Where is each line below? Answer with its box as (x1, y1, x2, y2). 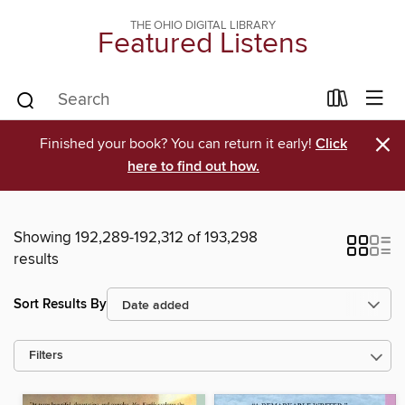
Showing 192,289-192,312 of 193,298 (14, 228, 258, 248)
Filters (29, 348, 63, 363)
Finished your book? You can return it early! (40, 135, 316, 153)
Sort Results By (14, 295, 107, 313)
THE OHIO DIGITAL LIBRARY (129, 18, 276, 33)
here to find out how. (127, 157, 259, 176)
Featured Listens (97, 26, 308, 62)
